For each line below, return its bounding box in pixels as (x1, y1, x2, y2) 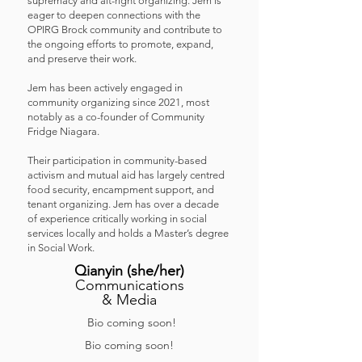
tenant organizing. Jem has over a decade (27, 198, 219, 210)
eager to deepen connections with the (27, 9, 200, 21)
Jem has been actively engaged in (27, 82, 183, 94)
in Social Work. (27, 242, 95, 254)
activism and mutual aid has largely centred (27, 169, 225, 181)
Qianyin (74, 262, 127, 280)
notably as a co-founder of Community (27, 111, 204, 123)
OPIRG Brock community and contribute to (27, 23, 222, 36)
